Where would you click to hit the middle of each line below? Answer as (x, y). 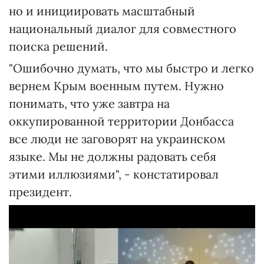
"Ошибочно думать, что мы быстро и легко (131, 68)
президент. (40, 192)
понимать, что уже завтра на (89, 103)
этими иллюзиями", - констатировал (114, 174)
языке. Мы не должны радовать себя (113, 156)
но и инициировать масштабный (102, 11)
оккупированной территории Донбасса (121, 121)
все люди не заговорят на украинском (117, 139)
